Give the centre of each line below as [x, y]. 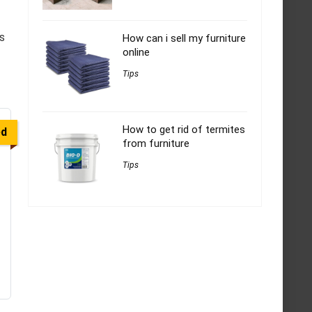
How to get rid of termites [184, 130]
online [136, 53]
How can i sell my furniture [184, 39]
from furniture [156, 144]
